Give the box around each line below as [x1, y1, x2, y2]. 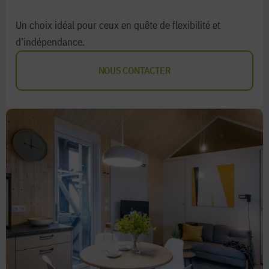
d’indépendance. [16, 35, 87, 49]
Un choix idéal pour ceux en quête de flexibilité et [16, 18, 220, 32]
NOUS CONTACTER [98, 64, 171, 76]
